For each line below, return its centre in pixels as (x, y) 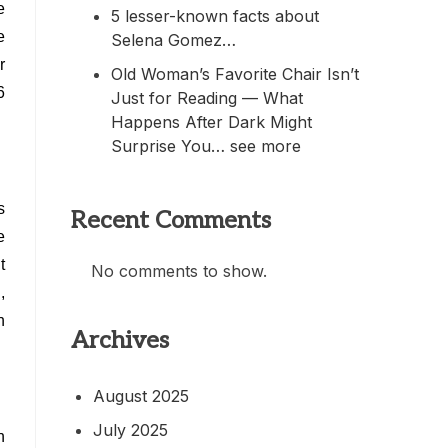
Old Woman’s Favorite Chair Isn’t (235, 73)
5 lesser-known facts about (215, 15)
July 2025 (130, 429)
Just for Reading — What (207, 97)
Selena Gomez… (173, 39)
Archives (120, 340)
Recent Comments (171, 220)
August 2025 (141, 395)
